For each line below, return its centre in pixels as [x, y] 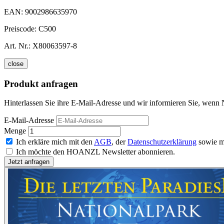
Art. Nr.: [17, 45]
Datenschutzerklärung [162, 142]
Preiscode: [21, 28]
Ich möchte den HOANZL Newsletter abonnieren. [95, 152]
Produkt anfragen [41, 83]
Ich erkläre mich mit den [55, 142]
